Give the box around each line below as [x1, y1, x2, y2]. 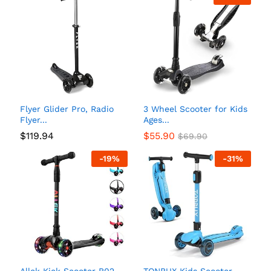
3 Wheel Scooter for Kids [143, 104, 247, 114]
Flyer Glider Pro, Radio [20, 104, 114, 114]
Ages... [143, 115, 169, 125]
